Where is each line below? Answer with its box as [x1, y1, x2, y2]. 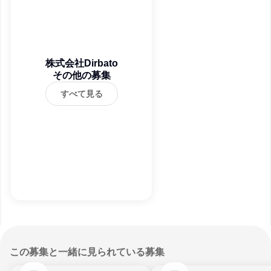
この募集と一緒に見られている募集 [10, 247, 165, 257]
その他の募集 [52, 70, 111, 80]
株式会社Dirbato [45, 58, 118, 68]
